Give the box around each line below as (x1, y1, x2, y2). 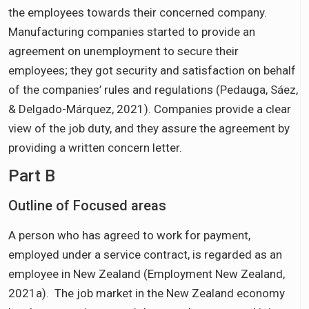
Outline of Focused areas (8, 197, 166, 214)
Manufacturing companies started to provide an (8, 24, 255, 39)
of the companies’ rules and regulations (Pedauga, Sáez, (8, 82, 298, 97)
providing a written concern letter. (8, 140, 182, 154)
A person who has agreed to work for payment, (8, 228, 250, 242)
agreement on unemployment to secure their (8, 43, 239, 58)
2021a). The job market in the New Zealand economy (8, 286, 285, 300)
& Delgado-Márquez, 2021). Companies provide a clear (8, 101, 291, 116)
